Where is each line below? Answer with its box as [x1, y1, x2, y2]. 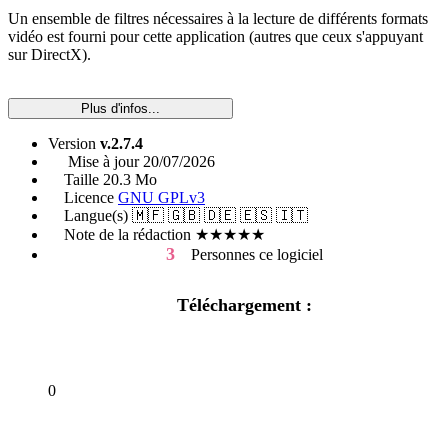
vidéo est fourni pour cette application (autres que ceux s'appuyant [8, 28, 423, 45]
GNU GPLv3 [118, 189, 205, 206]
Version [48, 135, 100, 152]
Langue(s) [48, 207, 132, 224]
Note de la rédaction [48, 226, 195, 243]
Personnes [174, 246, 259, 263]
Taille [48, 171, 103, 188]
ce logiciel [258, 246, 323, 263]
